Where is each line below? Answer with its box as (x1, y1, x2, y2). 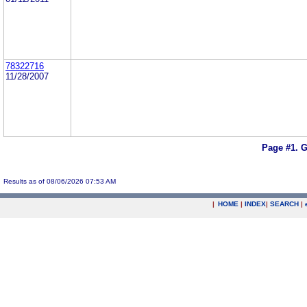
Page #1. (262, 143, 301, 153)
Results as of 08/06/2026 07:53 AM (3, 177, 116, 185)
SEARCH (270, 200, 299, 208)
